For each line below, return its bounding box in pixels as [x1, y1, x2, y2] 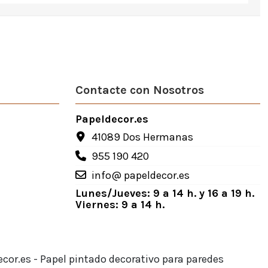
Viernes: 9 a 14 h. [75, 198, 165, 212]
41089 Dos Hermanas [91, 130, 193, 144]
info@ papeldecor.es [91, 168, 190, 182]
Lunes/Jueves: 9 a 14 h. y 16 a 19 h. [75, 187, 254, 200]
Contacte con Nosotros [75, 83, 204, 98]
